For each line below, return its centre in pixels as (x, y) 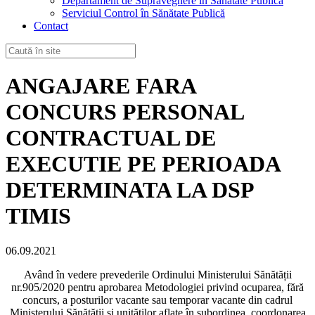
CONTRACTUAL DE (111, 138)
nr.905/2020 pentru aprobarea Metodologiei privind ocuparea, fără (157, 287)
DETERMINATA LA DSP (129, 190)
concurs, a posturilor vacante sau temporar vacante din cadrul (157, 300)
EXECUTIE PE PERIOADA (143, 164)
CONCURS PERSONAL (124, 112)
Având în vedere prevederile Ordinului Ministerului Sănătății (157, 274)
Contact (51, 26)
